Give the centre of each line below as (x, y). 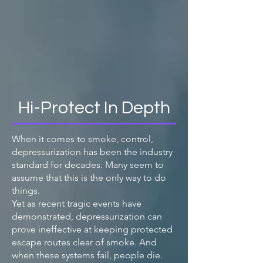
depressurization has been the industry (92, 152)
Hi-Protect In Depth (94, 108)
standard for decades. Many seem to (88, 165)
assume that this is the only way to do (89, 178)
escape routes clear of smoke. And (84, 242)
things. (26, 190)
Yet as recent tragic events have (77, 203)
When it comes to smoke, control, (82, 139)
